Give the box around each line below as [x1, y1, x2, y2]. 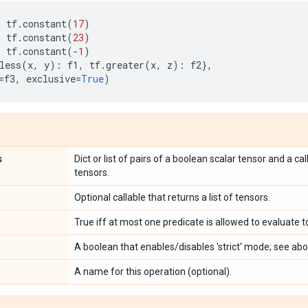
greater [106, 58, 144, 71]
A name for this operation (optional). [74, 266, 232, 277]
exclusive [26, 72, 76, 85]
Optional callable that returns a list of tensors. [74, 192, 270, 203]
